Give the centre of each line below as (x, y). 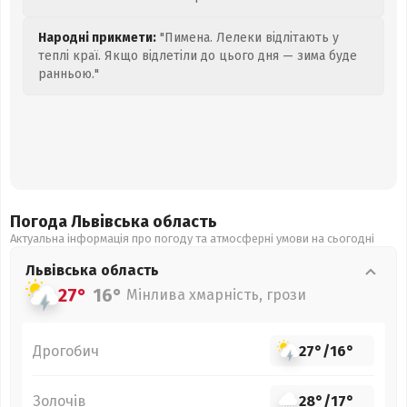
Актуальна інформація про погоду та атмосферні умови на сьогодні (192, 238)
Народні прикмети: (97, 38)
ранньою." (69, 74)
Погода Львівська (81, 222)
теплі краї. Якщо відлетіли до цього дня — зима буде (198, 56)
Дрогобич (66, 351)
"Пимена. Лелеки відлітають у (248, 38)
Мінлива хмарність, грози (216, 295)
